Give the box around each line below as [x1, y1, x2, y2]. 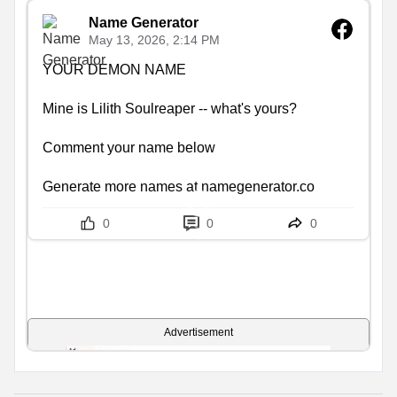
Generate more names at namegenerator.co [43, 178, 315, 194]
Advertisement [164, 325, 233, 339]
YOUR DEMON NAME [43, 61, 186, 77]
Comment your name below [43, 139, 215, 155]
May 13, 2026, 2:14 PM [89, 33, 220, 47]
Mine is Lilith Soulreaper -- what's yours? [43, 100, 297, 116]
